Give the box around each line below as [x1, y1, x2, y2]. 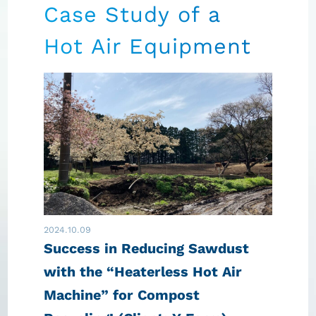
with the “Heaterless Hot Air [44, 263, 243, 280]
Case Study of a [44, 2, 221, 28]
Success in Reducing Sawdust [44, 240, 250, 257]
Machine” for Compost [44, 286, 200, 303]
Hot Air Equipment [44, 34, 252, 59]
